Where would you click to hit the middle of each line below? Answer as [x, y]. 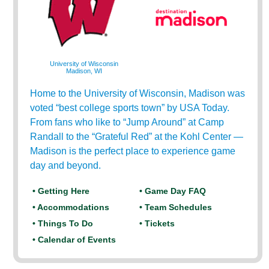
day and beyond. [66, 165]
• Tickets [157, 223]
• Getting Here [61, 191]
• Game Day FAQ [173, 191]
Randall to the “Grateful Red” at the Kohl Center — [137, 137]
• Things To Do [63, 223]
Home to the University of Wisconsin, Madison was [138, 93]
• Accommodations [71, 207]
